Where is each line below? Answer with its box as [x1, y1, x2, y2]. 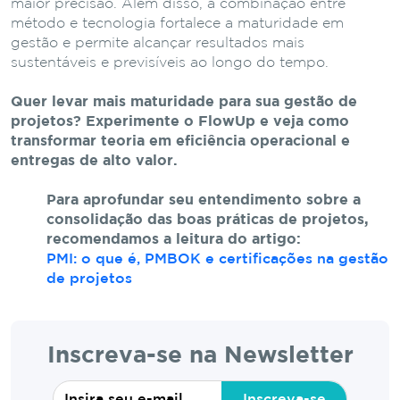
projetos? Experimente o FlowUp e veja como [11, 114, 349, 129]
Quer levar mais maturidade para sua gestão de [11, 95, 357, 109]
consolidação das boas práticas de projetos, [46, 212, 369, 227]
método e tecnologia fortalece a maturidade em [11, 16, 344, 30]
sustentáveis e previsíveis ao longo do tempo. [11, 55, 329, 70]
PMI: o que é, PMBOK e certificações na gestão [46, 252, 388, 266]
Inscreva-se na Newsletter [46, 345, 354, 366]
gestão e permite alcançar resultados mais [11, 36, 304, 50]
